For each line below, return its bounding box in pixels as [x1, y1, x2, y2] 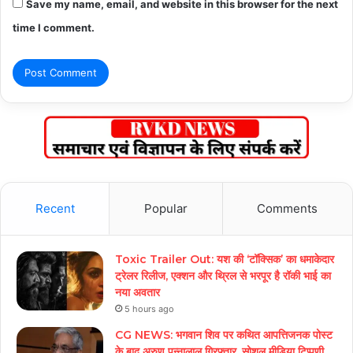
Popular [143, 201, 188, 217]
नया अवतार [115, 285, 160, 300]
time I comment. [13, 20, 95, 34]
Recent [35, 201, 75, 217]
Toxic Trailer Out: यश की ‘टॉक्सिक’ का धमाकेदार [115, 252, 334, 267]
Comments [257, 201, 318, 217]
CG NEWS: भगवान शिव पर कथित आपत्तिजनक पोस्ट [115, 328, 333, 343]
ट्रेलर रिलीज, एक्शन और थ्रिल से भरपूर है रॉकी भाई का [115, 269, 331, 284]
